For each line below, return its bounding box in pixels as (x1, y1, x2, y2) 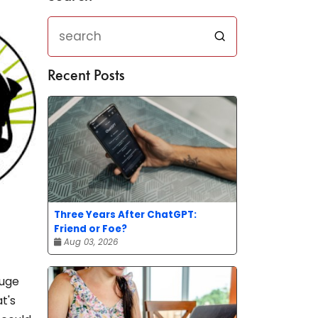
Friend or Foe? (54, 222, 127, 236)
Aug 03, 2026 (61, 236, 118, 248)
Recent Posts (48, 68, 125, 84)
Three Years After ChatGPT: (54, 208, 197, 222)
